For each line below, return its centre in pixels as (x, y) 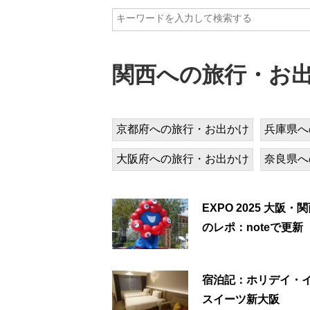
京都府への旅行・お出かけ (183, 129)
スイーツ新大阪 (241, 299)
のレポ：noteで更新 (253, 227)
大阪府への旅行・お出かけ (183, 158)
